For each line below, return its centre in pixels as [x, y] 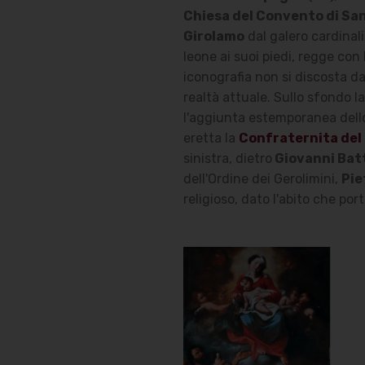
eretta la [211, 138]
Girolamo [213, 36]
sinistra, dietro [227, 158]
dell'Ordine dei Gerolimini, [262, 179]
